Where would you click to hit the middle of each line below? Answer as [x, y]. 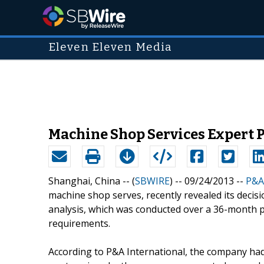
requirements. [79, 223]
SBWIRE [152, 181]
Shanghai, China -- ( [92, 181]
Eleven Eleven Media [110, 47]
